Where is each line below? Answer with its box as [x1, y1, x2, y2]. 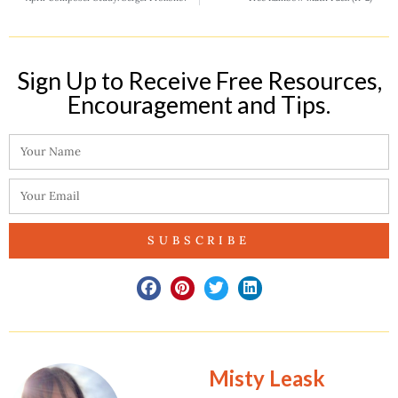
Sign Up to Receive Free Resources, [16, 65, 382, 95]
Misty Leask [208, 364, 325, 391]
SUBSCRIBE [147, 233, 251, 249]
